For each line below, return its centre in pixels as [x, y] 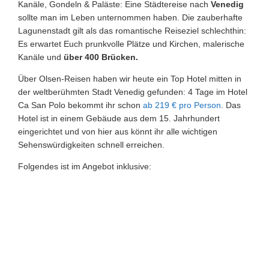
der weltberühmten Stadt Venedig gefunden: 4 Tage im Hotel [133, 92]
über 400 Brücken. [101, 57]
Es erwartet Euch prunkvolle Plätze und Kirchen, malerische [131, 44]
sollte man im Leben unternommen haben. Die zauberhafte [130, 17]
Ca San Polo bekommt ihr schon [80, 105]
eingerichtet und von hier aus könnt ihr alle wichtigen [118, 131]
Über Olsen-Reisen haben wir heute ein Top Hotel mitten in [130, 78]
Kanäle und [41, 57]
